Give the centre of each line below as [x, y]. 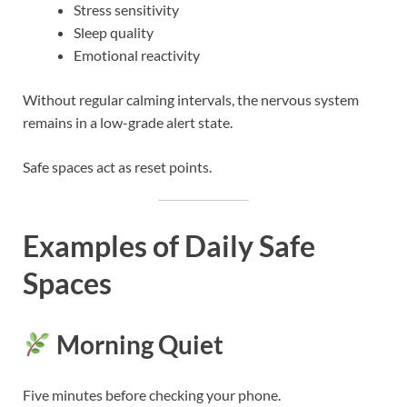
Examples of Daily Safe [169, 245]
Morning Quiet [137, 344]
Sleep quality [114, 33]
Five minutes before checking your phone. [152, 394]
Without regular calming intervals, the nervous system [191, 100]
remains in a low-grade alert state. [128, 123]
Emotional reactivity [137, 55]
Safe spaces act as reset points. [117, 167]
